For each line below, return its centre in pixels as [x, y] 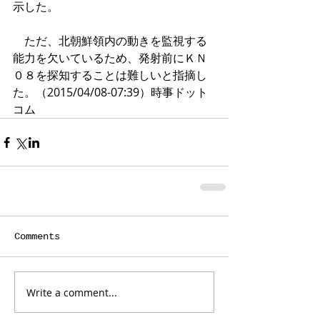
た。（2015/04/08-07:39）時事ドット [110, 92]
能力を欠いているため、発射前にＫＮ [110, 58]
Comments [37, 236]
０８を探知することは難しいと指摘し [110, 75]
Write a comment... [72, 292]
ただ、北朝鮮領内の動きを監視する [110, 41]
